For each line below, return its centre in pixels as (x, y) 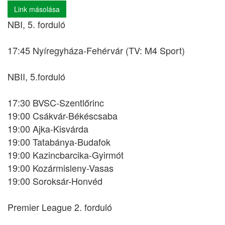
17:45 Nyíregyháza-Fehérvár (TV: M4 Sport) (96, 50)
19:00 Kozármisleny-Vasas (61, 168)
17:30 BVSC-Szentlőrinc (56, 102)
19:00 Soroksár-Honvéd (55, 181)
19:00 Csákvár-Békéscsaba (63, 116)
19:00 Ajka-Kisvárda (48, 129)
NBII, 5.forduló (36, 76)
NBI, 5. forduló (36, 24)
